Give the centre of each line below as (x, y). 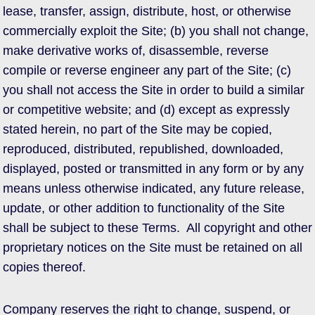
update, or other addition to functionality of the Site (144, 208)
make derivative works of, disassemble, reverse (136, 51)
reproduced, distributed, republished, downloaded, (143, 149)
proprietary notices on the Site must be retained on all (153, 247)
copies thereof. (44, 267)
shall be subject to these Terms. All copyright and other (157, 228)
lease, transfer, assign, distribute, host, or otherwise (147, 11)
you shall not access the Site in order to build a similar (154, 90)
